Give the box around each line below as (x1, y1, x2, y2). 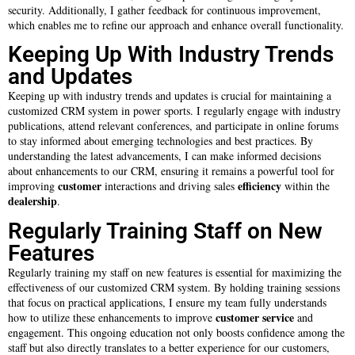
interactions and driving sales (101, 178, 238, 194)
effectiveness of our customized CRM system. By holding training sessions (8, 279, 340, 295)
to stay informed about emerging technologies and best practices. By (8, 133, 313, 149)
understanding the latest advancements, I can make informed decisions (8, 148, 321, 164)
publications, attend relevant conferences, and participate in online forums (8, 118, 338, 134)
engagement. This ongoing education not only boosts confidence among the (8, 324, 345, 340)
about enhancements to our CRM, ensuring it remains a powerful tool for (8, 163, 334, 179)
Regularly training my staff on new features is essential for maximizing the (8, 264, 342, 280)
